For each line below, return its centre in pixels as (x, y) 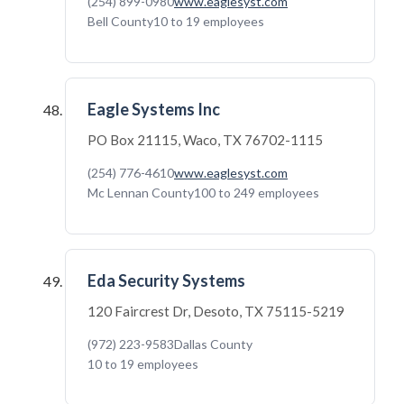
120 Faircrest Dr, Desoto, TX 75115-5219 (216, 311)
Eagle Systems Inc (154, 109)
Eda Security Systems (166, 280)
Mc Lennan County (141, 193)
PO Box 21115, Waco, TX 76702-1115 (205, 140)
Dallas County (213, 344)
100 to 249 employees (257, 193)
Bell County (120, 21)
